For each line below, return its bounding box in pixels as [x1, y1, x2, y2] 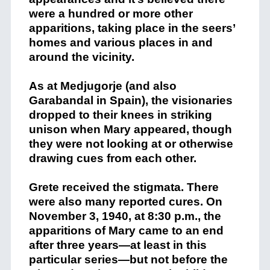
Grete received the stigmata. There [28, 181, 219, 194]
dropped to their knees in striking [28, 108, 212, 122]
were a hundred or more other [28, 7, 193, 20]
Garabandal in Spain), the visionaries [28, 94, 233, 107]
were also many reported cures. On [28, 195, 222, 209]
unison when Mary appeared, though [28, 123, 232, 136]
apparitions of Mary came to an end [28, 224, 224, 237]
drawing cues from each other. [28, 152, 196, 165]
